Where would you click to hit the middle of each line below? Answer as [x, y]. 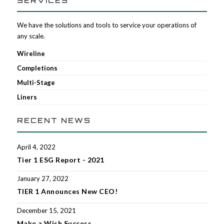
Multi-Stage [36, 83]
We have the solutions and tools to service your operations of [106, 25]
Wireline [31, 54]
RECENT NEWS [54, 120]
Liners [27, 97]
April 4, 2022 [36, 147]
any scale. [31, 36]
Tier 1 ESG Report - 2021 [60, 159]
